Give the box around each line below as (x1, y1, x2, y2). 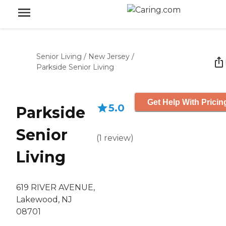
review (104, 133, 131, 143)
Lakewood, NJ (16, 195, 72, 205)
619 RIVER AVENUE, (16, 183, 95, 193)
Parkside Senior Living (36, 63, 114, 72)
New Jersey (88, 52, 130, 61)
